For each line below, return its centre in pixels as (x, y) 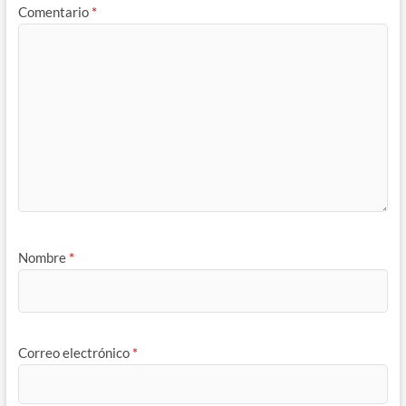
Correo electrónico (75, 353)
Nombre (43, 257)
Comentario (54, 11)
